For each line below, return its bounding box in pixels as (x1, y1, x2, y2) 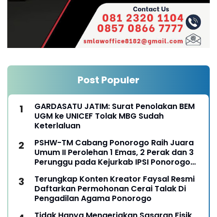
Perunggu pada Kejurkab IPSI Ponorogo (34, 156, 190, 168)
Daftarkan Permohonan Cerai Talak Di (34, 183, 186, 195)
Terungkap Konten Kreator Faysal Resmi (34, 173, 195, 185)
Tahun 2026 (34, 166, 81, 178)
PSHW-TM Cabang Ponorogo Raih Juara (34, 137, 194, 149)
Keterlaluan (34, 120, 80, 132)
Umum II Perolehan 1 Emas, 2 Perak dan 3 (34, 147, 194, 158)
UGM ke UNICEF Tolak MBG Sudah (34, 110, 164, 122)
